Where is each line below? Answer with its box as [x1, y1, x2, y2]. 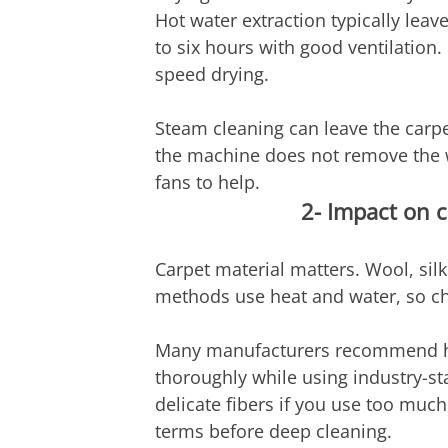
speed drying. [154, 62, 269, 87]
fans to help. [154, 170, 260, 195]
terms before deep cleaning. [154, 419, 392, 444]
